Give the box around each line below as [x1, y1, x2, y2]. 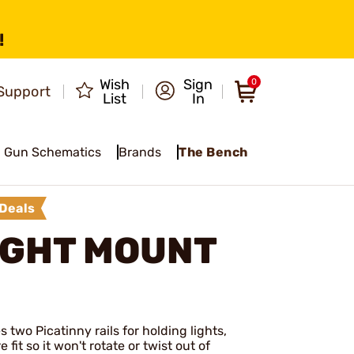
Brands [119, 144, 164, 160]
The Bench [179, 145, 248, 160]
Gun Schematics [4, 144, 104, 160]
